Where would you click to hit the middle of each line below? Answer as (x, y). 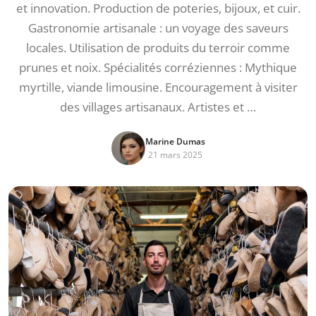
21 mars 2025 (175, 155)
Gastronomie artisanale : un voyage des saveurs (158, 28)
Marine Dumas (175, 141)
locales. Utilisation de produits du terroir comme (158, 48)
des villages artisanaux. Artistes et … (158, 107)
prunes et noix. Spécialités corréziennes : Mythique (158, 67)
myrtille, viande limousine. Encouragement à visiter (158, 87)
